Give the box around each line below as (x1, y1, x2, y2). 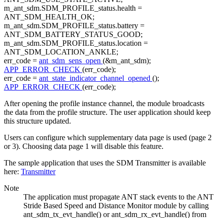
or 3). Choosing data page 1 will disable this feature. (4, 142, 163, 151)
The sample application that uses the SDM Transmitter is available (4, 159, 206, 167)
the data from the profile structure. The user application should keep (4, 108, 211, 117)
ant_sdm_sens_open (39, 56, 103, 65)
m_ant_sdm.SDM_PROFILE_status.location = (4, 39, 148, 48)
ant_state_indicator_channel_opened (39, 74, 152, 83)
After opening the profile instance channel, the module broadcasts (4, 99, 204, 108)
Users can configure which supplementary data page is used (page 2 (4, 133, 212, 142)
